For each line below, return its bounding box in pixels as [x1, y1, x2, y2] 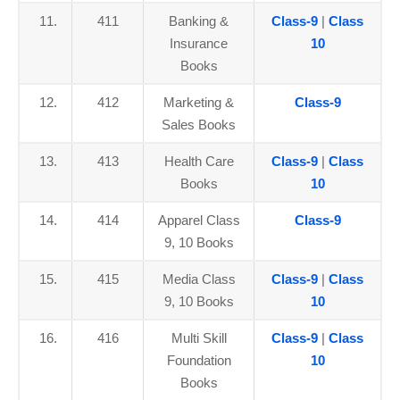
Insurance [170, 36, 228, 51]
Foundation [166, 353, 231, 368]
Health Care [163, 154, 234, 169]
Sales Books [162, 117, 236, 132]
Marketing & [163, 95, 234, 110]
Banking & [169, 13, 229, 29]
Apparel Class [157, 212, 240, 228]
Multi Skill [171, 330, 227, 346]
